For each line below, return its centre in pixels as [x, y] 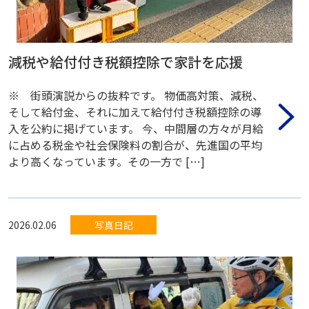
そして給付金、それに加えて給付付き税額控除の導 [135, 111]
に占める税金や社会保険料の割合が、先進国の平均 [135, 144]
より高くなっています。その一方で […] [107, 161]
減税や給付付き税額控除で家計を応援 [126, 61]
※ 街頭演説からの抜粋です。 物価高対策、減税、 [136, 95]
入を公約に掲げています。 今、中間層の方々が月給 [136, 128]
